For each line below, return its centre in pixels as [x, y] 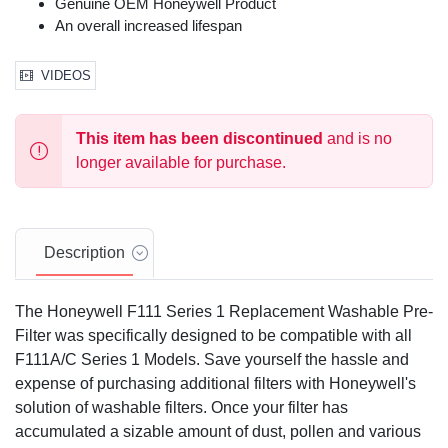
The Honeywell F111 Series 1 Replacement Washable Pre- [224, 312]
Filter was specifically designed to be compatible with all [213, 336]
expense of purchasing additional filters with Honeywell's [215, 384]
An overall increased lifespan [148, 26]
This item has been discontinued [199, 139]
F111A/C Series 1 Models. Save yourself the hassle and [212, 360]
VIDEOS [66, 76]
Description [84, 253]
